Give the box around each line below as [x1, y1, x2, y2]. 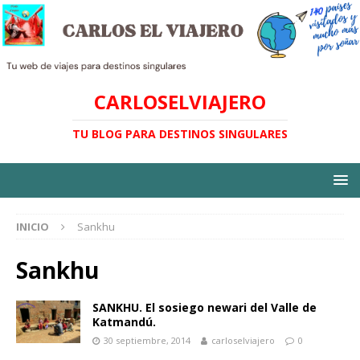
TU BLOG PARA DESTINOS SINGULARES [72, 126, 288, 142]
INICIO [16, 219, 49, 235]
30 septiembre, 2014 [104, 334, 190, 347]
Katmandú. [92, 314, 156, 330]
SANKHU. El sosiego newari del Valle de [92, 300, 317, 316]
